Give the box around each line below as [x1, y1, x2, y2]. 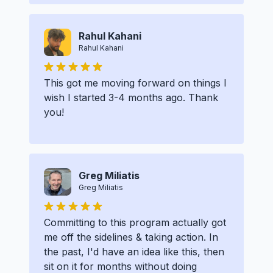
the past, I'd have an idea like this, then [44, 245, 224, 258]
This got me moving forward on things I [44, 76, 227, 89]
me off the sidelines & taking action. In [44, 230, 218, 243]
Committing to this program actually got [44, 216, 226, 229]
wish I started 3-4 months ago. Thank [44, 91, 218, 104]
